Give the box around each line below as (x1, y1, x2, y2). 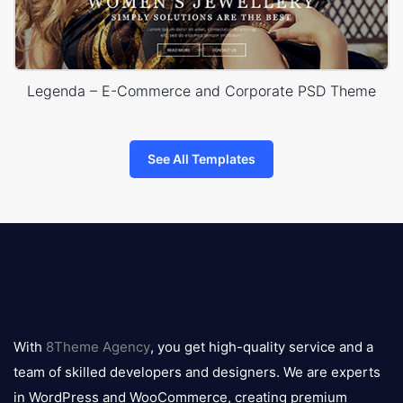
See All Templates (148, 151, 255, 167)
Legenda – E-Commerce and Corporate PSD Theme (27, 82, 376, 101)
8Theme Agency (46, 338, 150, 356)
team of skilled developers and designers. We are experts (13, 363, 381, 381)
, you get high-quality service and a (150, 338, 373, 356)
